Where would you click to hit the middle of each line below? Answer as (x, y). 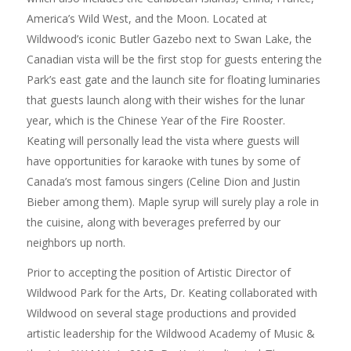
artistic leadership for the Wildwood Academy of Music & (170, 333)
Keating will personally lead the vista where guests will (163, 140)
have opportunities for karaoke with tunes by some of (163, 161)
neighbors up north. (76, 242)
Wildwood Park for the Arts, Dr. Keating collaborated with (172, 292)
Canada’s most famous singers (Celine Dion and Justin (163, 181)
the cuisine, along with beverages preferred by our (153, 222)
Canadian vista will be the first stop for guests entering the (174, 59)
